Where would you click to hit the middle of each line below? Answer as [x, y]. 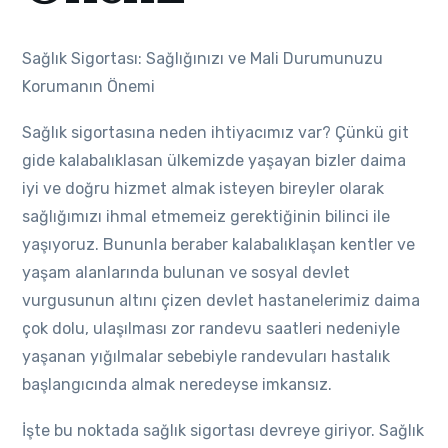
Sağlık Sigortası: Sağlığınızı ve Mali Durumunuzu [203, 58]
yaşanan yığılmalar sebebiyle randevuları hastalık [206, 356]
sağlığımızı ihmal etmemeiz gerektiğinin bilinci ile [206, 216]
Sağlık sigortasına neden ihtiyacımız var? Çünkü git [216, 132]
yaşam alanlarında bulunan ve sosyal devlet [186, 272]
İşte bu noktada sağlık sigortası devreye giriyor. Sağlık [223, 430]
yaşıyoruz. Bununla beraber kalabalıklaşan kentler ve [219, 244]
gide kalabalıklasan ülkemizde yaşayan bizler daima [214, 160]
